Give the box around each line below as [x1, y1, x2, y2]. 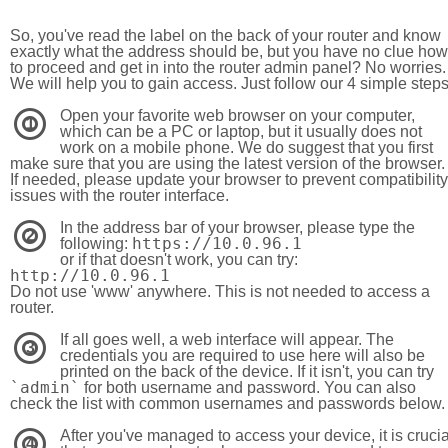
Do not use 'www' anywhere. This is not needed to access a [10, 283, 430, 300]
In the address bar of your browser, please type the [60, 219, 415, 236]
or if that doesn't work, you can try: [60, 251, 298, 268]
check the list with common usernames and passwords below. [10, 395, 445, 412]
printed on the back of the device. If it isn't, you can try [60, 363, 434, 380]
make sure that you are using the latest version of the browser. [10, 155, 445, 172]
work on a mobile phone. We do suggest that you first [60, 139, 433, 156]
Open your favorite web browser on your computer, [60, 107, 415, 124]
